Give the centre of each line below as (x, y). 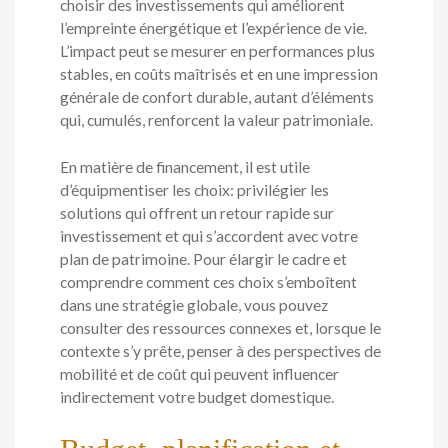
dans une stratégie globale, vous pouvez (194, 304)
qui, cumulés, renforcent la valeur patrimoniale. (216, 120)
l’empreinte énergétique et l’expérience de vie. (213, 28)
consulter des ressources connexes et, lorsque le (220, 327)
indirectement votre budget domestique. (197, 396)
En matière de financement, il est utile (185, 166)
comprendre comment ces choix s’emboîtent (208, 281)
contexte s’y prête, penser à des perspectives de (220, 350)
